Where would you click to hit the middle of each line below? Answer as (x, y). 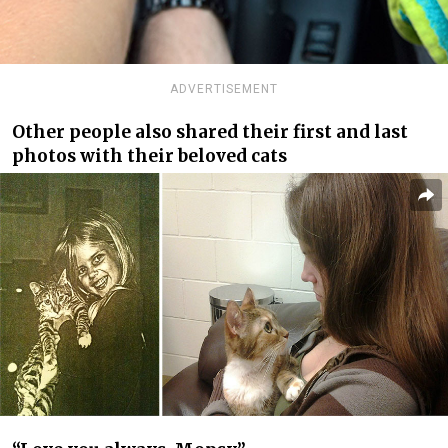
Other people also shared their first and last (210, 132)
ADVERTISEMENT (224, 88)
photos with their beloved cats (149, 156)
